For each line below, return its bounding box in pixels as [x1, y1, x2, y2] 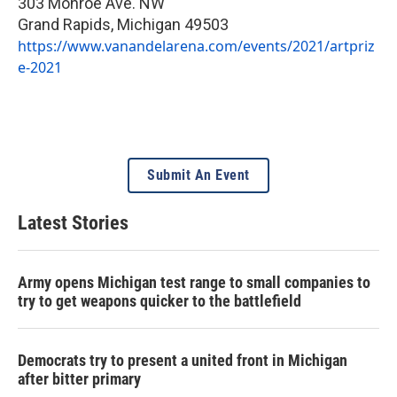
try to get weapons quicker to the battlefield [18, 291, 301, 310]
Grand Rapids [18, 14, 111, 34]
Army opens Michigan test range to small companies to [18, 272, 370, 292]
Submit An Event [147, 166, 250, 183]
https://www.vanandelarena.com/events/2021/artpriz [18, 35, 375, 56]
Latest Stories [18, 211, 128, 234]
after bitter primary [18, 369, 141, 388]
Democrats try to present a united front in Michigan [18, 350, 347, 370]
